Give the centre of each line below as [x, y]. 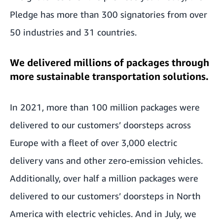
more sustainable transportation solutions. [109, 76]
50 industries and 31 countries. [73, 32]
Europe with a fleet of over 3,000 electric [93, 143]
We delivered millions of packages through [110, 62]
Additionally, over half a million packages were [104, 178]
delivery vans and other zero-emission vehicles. [106, 160]
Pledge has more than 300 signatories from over [109, 14]
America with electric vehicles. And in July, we [103, 214]
